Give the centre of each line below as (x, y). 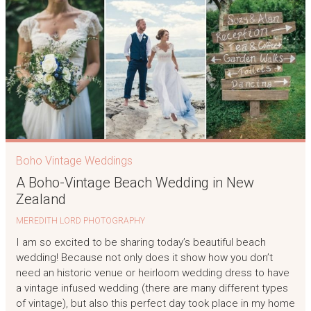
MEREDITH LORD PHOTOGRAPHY (80, 221)
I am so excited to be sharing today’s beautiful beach (141, 242)
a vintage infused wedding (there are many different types (152, 288)
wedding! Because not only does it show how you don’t (144, 257)
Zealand (41, 200)
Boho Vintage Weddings (74, 161)
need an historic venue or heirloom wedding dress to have (152, 272)
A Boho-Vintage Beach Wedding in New (135, 183)
